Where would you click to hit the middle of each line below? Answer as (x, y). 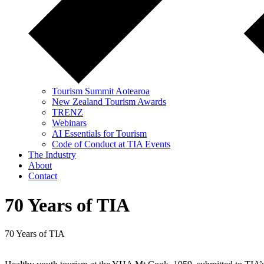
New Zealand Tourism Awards (109, 102)
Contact (43, 176)
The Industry (52, 155)
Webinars (69, 123)
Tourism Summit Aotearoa (101, 91)
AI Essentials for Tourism (99, 134)
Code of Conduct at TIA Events (111, 144)
